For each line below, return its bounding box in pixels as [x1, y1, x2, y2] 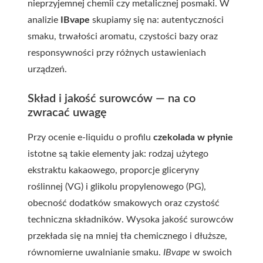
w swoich [190, 248, 232, 257]
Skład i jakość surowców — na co [28, 93, 195, 104]
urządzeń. [28, 65, 67, 74]
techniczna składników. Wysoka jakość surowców [28, 215, 234, 224]
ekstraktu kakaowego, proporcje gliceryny [28, 166, 199, 175]
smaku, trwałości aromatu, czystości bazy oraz [28, 32, 218, 41]
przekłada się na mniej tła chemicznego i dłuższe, [28, 231, 227, 241]
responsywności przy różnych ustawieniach [28, 48, 206, 58]
